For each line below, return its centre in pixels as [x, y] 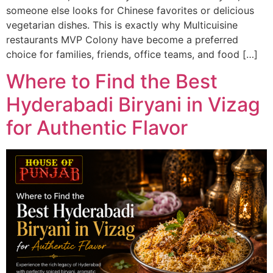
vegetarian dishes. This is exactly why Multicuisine [122, 25]
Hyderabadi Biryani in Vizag [133, 105]
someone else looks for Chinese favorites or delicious [130, 10]
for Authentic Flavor [97, 128]
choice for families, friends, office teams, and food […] [132, 54]
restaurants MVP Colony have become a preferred [122, 39]
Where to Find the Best [112, 82]
